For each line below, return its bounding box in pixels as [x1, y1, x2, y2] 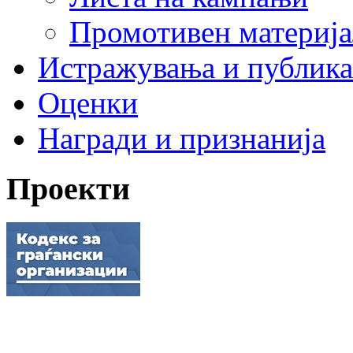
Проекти [6, 171, 130, 207]
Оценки [38, 85, 138, 120]
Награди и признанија [38, 121, 325, 155]
